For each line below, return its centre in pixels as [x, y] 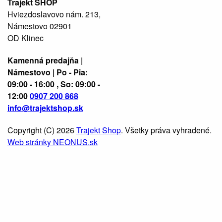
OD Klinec [26, 38]
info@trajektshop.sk [45, 108]
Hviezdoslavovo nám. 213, [54, 14]
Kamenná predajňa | [45, 60]
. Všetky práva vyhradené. [166, 130]
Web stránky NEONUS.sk [53, 142]
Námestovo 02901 [40, 26]
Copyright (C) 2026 [42, 130]
